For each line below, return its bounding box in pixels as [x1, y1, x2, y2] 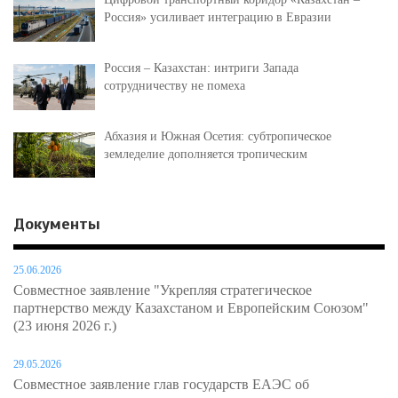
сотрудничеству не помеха [104, 78, 245, 92]
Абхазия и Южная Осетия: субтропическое [104, 129, 331, 143]
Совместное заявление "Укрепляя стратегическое [13, 283, 312, 298]
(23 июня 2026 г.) [13, 318, 116, 334]
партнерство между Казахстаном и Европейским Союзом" [13, 300, 369, 316]
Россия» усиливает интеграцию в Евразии [104, 11, 331, 25]
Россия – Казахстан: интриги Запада [104, 60, 298, 75]
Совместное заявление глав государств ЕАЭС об [13, 377, 309, 393]
